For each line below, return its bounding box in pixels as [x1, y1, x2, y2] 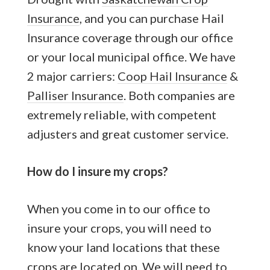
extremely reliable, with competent [27, 107, 216, 122]
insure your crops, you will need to [27, 220, 212, 235]
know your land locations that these [27, 239, 220, 254]
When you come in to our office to [27, 201, 210, 216]
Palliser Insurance [27, 87, 124, 102]
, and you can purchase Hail [79, 10, 224, 25]
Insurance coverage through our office [27, 30, 233, 45]
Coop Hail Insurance [117, 68, 227, 83]
